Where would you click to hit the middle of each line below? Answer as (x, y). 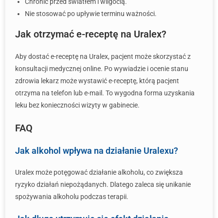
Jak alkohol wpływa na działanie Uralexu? (97, 151)
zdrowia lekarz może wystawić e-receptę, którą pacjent (97, 81)
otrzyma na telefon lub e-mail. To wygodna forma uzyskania (105, 93)
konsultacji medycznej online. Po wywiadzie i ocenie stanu (102, 69)
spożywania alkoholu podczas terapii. (72, 197)
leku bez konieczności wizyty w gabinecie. (77, 105)
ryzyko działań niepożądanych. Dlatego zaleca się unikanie (103, 184)
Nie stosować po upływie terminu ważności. (91, 14)
